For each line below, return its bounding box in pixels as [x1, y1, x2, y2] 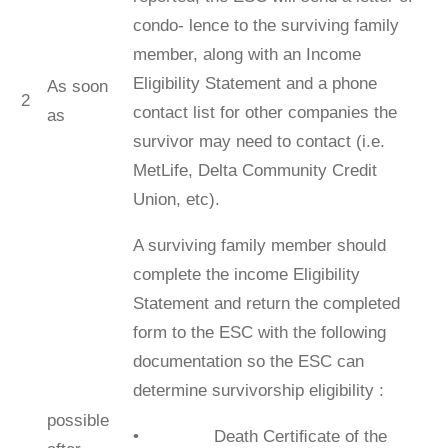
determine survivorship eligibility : [132, 380, 384, 400]
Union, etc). [132, 189, 220, 209]
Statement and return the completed [132, 293, 400, 313]
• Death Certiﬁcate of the [132, 426, 387, 446]
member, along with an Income [132, 44, 361, 64]
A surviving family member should [132, 235, 386, 255]
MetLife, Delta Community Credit [132, 160, 377, 180]
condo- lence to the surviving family [132, 15, 399, 35]
